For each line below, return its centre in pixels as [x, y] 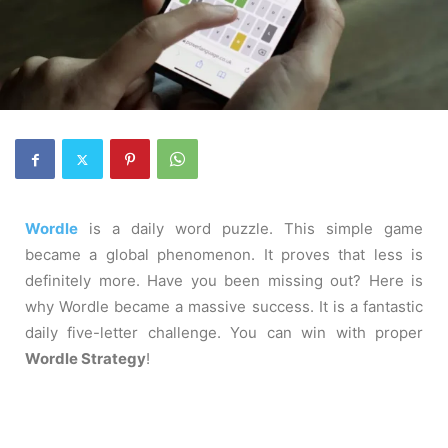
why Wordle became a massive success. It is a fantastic [224, 307]
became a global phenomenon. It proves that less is [224, 255]
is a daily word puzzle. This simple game [256, 229]
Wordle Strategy [85, 359]
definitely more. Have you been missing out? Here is [224, 281]
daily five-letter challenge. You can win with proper [224, 333]
